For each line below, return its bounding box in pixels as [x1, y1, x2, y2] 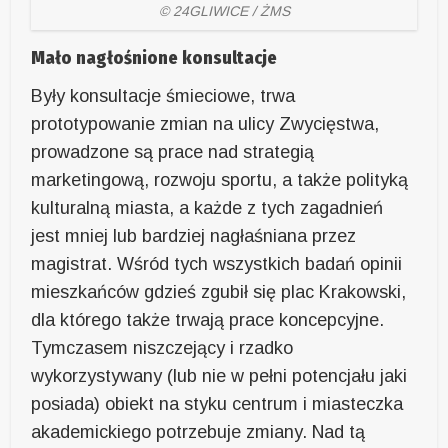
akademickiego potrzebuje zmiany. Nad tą [31, 422, 366, 443]
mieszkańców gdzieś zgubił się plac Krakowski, [31, 282, 407, 303]
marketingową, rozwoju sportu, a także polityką [31, 170, 409, 191]
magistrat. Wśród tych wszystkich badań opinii [31, 254, 403, 275]
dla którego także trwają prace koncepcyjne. [31, 310, 385, 331]
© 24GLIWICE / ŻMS [158, 3, 290, 20]
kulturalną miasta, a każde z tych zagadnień [31, 198, 384, 219]
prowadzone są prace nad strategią [31, 142, 315, 163]
